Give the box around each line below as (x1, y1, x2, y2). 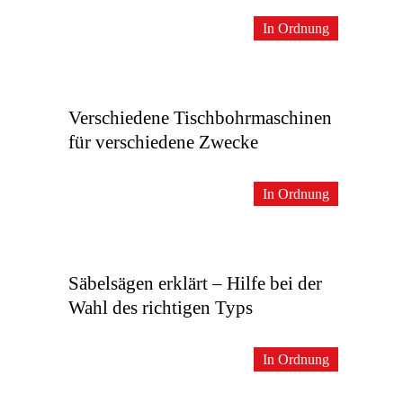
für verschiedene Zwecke (68, 131, 258, 153)
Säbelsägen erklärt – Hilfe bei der (68, 273, 322, 294)
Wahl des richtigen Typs (68, 297, 253, 318)
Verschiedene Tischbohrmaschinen (68, 107, 332, 129)
